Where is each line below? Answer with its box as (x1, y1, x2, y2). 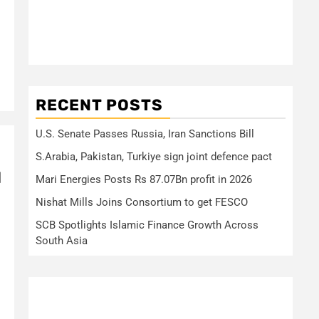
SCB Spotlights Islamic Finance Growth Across (36, 219, 258, 231)
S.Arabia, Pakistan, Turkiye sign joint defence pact (36, 150, 272, 163)
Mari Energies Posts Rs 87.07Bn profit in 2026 (36, 173, 252, 186)
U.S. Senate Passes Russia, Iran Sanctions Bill (36, 127, 254, 140)
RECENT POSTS (36, 95, 163, 115)
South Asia (36, 234, 105, 247)
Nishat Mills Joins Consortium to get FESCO (36, 196, 248, 209)
